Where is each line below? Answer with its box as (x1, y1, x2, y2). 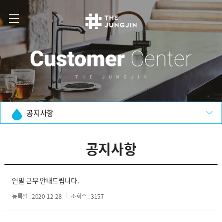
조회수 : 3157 (71, 192, 104, 201)
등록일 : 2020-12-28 (11, 192, 62, 201)
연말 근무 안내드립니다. (11, 175, 79, 186)
